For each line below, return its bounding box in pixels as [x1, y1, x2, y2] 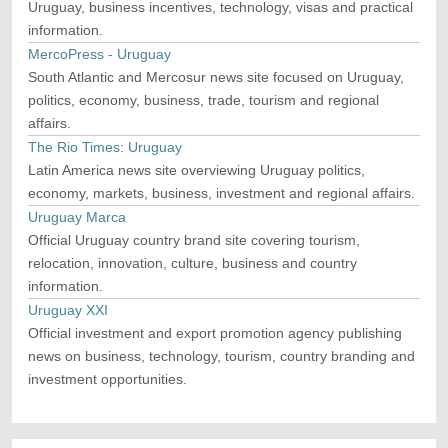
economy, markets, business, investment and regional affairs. [28, 185, 415, 202]
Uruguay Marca [28, 209, 126, 226]
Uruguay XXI [28, 302, 108, 319]
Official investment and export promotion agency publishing [28, 325, 402, 342]
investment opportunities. [28, 371, 187, 388]
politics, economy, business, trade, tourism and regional [28, 92, 379, 109]
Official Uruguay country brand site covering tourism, [28, 232, 360, 249]
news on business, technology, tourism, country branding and [28, 348, 415, 365]
